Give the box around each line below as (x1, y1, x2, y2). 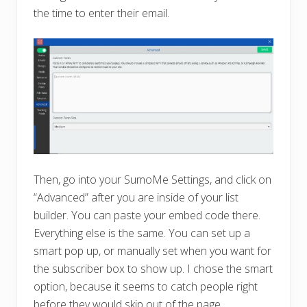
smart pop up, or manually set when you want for (34, 243, 271, 259)
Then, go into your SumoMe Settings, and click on (34, 172, 271, 188)
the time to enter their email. (34, 5, 169, 21)
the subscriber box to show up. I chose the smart (34, 261, 273, 277)
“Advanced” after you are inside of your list (34, 190, 238, 206)
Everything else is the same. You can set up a (34, 225, 250, 241)
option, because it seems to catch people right (34, 279, 258, 295)
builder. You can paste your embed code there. (34, 208, 260, 223)
